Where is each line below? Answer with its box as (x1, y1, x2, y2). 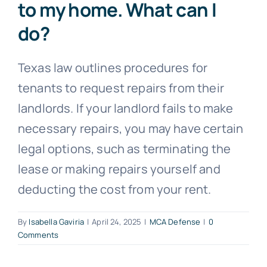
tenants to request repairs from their (18, 79, 224, 96)
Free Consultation (14, 24, 94, 38)
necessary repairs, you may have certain (18, 120, 244, 136)
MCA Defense (149, 216, 201, 227)
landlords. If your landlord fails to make (18, 100, 234, 116)
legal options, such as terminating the (18, 140, 231, 157)
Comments (18, 229, 59, 240)
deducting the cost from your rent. (18, 181, 212, 197)
